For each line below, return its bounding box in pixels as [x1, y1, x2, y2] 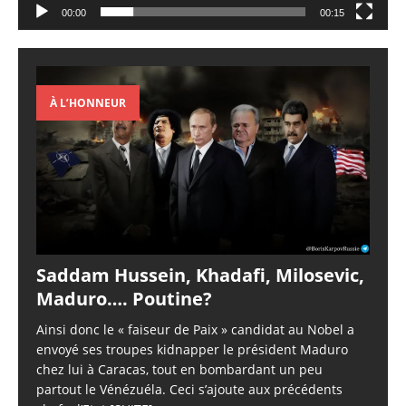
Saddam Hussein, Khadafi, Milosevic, [36, 263, 364, 288]
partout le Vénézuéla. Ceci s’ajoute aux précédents [36, 381, 343, 399]
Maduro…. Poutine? [36, 286, 212, 312]
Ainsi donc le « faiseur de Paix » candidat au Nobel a [36, 321, 354, 339]
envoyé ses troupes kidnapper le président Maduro [36, 341, 348, 359]
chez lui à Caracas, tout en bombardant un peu [36, 361, 323, 379]
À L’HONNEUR [50, 95, 126, 111]
